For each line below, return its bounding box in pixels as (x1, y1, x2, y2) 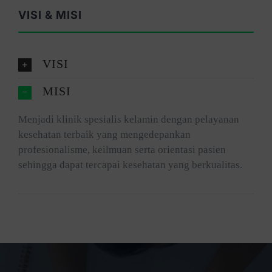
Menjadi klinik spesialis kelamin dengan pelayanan (18, 113, 239, 125)
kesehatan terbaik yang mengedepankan (18, 128, 191, 140)
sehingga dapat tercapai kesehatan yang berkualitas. (18, 158, 242, 171)
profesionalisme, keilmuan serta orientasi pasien (18, 143, 226, 155)
